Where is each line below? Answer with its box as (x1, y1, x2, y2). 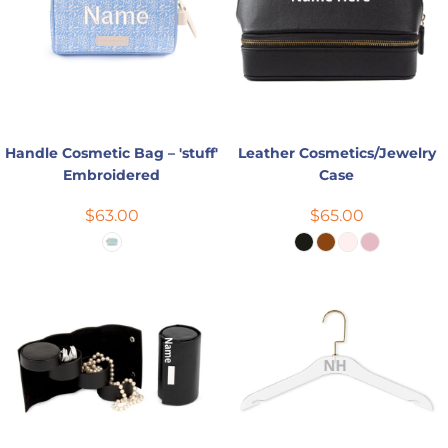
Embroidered (63, 165, 160, 184)
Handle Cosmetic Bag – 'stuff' (5, 143, 218, 162)
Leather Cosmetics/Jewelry (237, 143, 436, 162)
